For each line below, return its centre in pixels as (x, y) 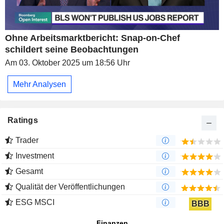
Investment (35, 156)
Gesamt (29, 171)
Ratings (23, 120)
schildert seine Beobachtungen (72, 50)
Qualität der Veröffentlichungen (70, 187)
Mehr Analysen (39, 84)
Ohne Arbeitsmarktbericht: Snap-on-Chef (92, 38)
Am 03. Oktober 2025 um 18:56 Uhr (67, 63)
